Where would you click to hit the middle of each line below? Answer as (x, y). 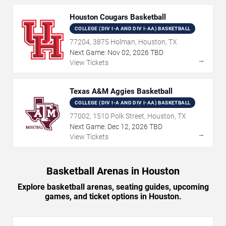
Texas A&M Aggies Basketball (121, 91)
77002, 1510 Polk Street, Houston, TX (128, 116)
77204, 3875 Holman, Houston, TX (123, 42)
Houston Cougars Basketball (118, 17)
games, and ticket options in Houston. (113, 196)
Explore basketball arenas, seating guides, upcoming (113, 187)
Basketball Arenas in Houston (113, 171)
